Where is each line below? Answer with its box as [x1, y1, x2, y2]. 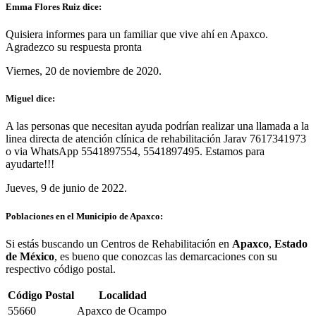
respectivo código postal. [6, 262, 116, 275]
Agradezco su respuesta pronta [6, 41, 142, 54]
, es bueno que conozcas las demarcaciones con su [54, 250, 277, 262]
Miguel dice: [6, 93, 55, 104]
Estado [274, 237, 308, 250]
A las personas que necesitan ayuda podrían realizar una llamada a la [6, 120, 309, 133]
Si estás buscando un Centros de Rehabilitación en [6, 237, 232, 250]
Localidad [98, 288, 147, 301]
